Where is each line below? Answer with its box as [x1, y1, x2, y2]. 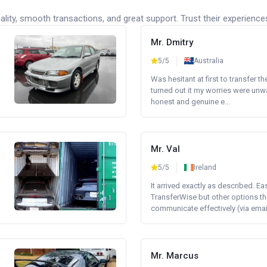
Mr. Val [151, 144, 180, 154]
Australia [194, 57, 223, 65]
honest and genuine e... [151, 97, 230, 106]
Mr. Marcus [151, 250, 198, 261]
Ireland [194, 163, 216, 172]
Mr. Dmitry [151, 37, 193, 48]
